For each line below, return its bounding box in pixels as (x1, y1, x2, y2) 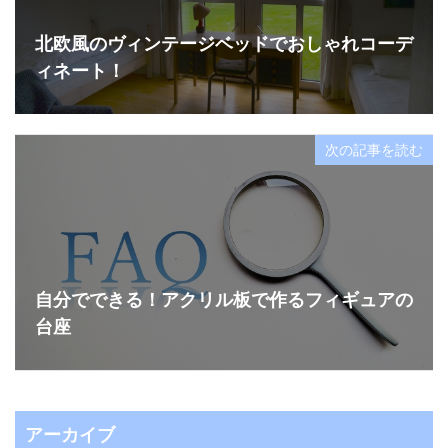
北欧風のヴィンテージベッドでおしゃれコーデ (35, 32, 413, 55)
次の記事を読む (325, 141, 423, 159)
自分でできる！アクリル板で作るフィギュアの (35, 288, 413, 311)
